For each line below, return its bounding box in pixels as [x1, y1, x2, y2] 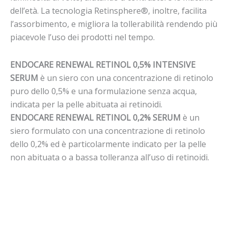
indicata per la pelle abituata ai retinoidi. [10, 98, 162, 110]
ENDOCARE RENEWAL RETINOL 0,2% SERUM [10, 111, 181, 123]
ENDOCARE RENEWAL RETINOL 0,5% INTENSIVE [10, 59, 195, 70]
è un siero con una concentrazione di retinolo [38, 72, 213, 83]
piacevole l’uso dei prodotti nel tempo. [10, 32, 155, 43]
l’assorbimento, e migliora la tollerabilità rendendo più [10, 18, 217, 30]
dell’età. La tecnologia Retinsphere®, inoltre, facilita [10, 5, 207, 17]
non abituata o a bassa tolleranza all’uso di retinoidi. [10, 151, 209, 163]
